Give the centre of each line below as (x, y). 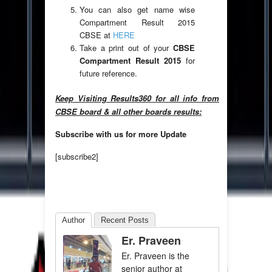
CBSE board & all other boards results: (128, 112)
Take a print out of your (126, 48)
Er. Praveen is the (155, 256)
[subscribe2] (77, 157)
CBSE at (96, 35)
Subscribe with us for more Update (121, 134)
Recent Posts (125, 220)
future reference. (108, 73)
